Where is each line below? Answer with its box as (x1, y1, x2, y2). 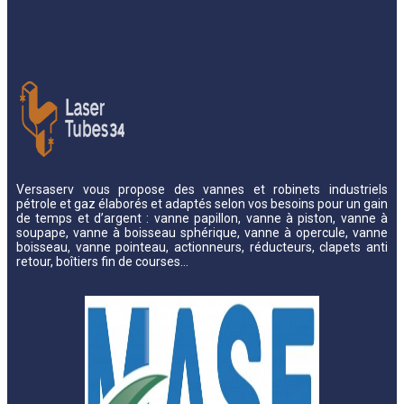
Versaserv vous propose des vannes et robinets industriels (16, 181, 388, 197)
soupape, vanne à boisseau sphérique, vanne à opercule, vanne (16, 225, 388, 240)
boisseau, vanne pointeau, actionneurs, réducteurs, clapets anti (16, 239, 388, 254)
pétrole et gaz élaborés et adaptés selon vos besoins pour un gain (16, 196, 388, 211)
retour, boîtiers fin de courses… (16, 253, 188, 269)
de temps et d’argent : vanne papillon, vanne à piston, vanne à (16, 210, 388, 225)
